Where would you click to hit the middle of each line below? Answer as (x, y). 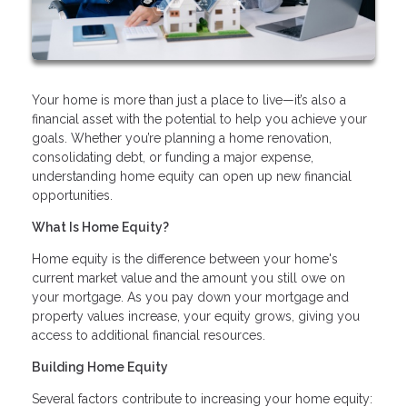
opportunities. (72, 195)
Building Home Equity (100, 367)
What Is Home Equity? (100, 227)
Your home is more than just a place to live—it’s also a (189, 99)
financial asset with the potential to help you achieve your (199, 119)
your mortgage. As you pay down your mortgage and (190, 297)
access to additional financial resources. (149, 335)
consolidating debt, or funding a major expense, (173, 157)
